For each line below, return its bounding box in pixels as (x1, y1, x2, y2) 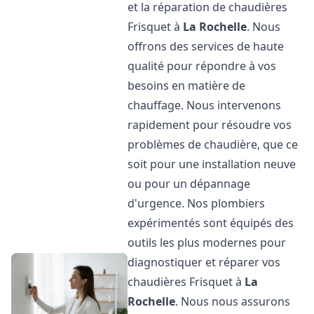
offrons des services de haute (128, 39, 285, 54)
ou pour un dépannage (128, 176, 251, 191)
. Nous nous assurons (175, 294, 291, 309)
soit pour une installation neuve (128, 156, 296, 172)
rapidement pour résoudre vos (128, 117, 292, 132)
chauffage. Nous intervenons (128, 97, 282, 113)
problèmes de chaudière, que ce (128, 137, 299, 152)
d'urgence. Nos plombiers (128, 196, 266, 211)
